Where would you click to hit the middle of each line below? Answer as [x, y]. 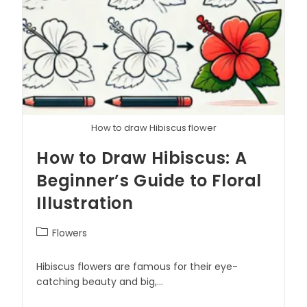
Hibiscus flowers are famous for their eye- [137, 266]
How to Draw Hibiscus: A [142, 158]
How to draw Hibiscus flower [153, 127]
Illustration [85, 203]
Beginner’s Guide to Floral [149, 180]
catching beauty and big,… [100, 281]
